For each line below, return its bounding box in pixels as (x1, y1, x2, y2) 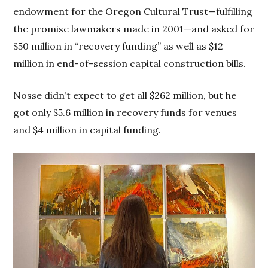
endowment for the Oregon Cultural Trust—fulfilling (13, 5, 253, 18)
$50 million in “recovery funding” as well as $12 (13, 40, 224, 53)
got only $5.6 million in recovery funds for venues (13, 106, 237, 119)
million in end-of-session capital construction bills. (13, 57, 246, 70)
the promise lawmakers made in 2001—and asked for (13, 23, 255, 35)
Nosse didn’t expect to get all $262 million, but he (13, 89, 237, 102)
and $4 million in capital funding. (13, 124, 162, 136)
